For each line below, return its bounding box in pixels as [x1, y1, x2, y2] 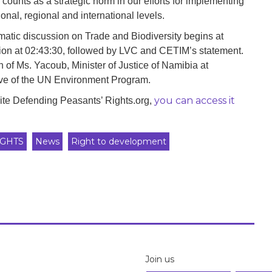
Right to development [71, 136, 166, 148]
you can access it [154, 95, 235, 107]
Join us [145, 254, 174, 265]
